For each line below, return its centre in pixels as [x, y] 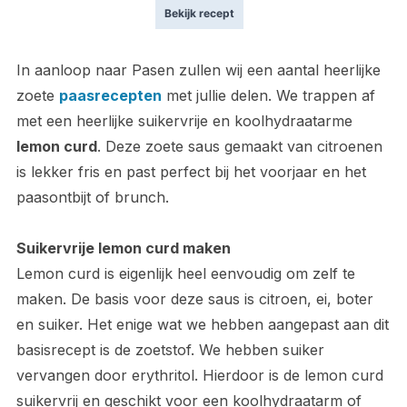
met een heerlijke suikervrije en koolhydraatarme [184, 120]
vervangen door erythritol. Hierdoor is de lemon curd [199, 375]
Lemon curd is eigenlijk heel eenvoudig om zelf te [185, 273]
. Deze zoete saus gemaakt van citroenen [239, 146]
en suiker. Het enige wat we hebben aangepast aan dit [202, 324]
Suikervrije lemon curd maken [123, 248]
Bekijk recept [199, 13]
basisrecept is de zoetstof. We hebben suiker [170, 349]
